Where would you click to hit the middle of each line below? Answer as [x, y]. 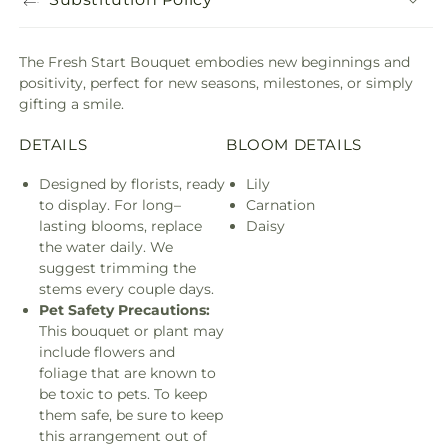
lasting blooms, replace [120, 225]
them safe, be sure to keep [131, 414]
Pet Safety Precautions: [124, 309]
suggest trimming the [117, 267]
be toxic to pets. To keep [123, 393]
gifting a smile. [71, 104]
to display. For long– [110, 204]
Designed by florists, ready [132, 183]
